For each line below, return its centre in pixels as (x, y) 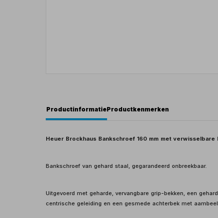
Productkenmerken (138, 109)
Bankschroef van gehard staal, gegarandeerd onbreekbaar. (127, 166)
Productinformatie (77, 109)
